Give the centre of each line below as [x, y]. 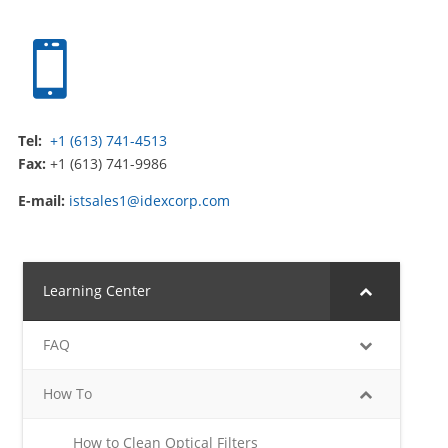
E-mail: [41, 200]
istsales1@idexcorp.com [149, 200]
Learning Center [96, 290]
